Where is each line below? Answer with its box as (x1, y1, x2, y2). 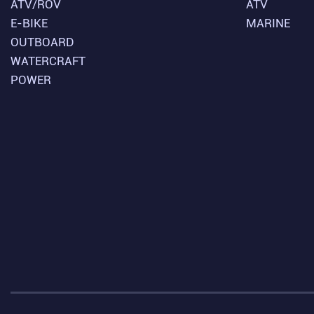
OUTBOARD (11, 35, 74, 50)
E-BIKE (11, 16, 48, 31)
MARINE (246, 16, 290, 31)
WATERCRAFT (11, 54, 86, 69)
